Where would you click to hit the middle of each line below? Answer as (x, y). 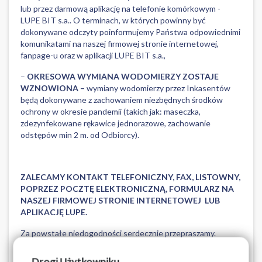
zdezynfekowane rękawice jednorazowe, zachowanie (116, 123)
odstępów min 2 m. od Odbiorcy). (80, 135)
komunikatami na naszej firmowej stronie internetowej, (120, 44)
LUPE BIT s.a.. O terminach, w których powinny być (113, 20)
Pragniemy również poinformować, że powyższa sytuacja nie (129, 245)
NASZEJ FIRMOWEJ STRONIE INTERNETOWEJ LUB (120, 200)
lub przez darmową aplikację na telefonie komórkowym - (120, 8)
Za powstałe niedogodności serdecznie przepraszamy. (118, 233)
